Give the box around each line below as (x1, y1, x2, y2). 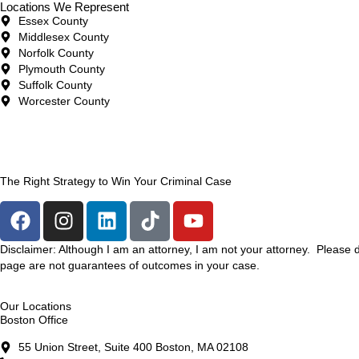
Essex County (18, 14, 88, 28)
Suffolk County (18, 79, 92, 92)
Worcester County (18, 95, 110, 108)
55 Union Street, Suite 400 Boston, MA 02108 (18, 341, 248, 354)
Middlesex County (18, 30, 109, 44)
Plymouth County (18, 63, 105, 76)
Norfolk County (18, 46, 94, 60)
